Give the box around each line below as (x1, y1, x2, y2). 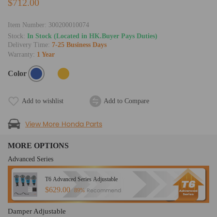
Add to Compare (104, 97, 149, 105)
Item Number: (8, 21, 48, 29)
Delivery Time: (8, 41, 52, 49)
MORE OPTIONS (8, 141, 69, 150)
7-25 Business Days (52, 41, 107, 49)
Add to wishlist (22, 97, 63, 105)
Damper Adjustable (8, 207, 66, 216)
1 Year (37, 51, 55, 59)
